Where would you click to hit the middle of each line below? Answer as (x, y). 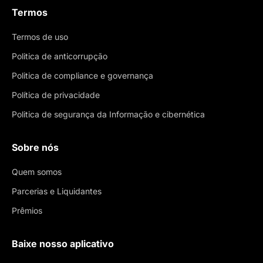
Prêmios (27, 210)
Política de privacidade (56, 95)
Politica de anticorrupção (60, 56)
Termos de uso (40, 36)
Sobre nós (35, 147)
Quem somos (37, 171)
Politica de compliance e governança (82, 75)
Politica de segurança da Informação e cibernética (108, 114)
